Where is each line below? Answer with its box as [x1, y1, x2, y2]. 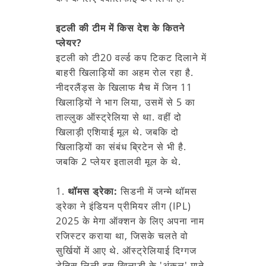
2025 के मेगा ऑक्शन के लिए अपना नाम [56, 214, 204, 227]
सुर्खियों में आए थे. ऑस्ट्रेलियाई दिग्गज [56, 243, 197, 257]
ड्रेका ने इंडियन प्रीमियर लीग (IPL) [56, 199, 191, 213]
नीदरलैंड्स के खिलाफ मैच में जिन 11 [56, 80, 192, 94]
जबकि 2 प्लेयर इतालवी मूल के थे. [56, 154, 181, 168]
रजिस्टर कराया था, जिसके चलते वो [56, 229, 188, 242]
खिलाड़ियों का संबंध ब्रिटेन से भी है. [56, 140, 186, 153]
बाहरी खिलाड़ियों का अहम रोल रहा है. [56, 65, 194, 79]
